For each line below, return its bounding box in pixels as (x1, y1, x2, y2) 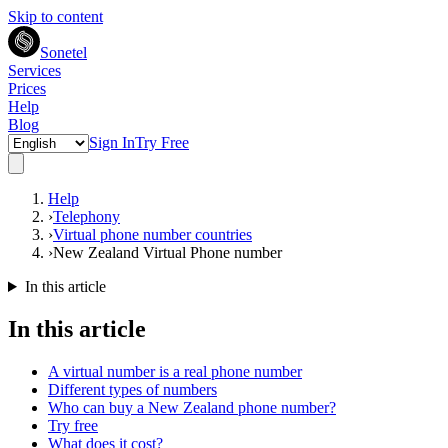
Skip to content (8, 8, 103, 25)
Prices (8, 80, 46, 97)
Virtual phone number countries (53, 226, 252, 243)
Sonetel (40, 44, 87, 61)
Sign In (89, 134, 135, 151)
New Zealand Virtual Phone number (53, 244, 282, 261)
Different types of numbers (48, 380, 217, 398)
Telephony (53, 208, 120, 225)
